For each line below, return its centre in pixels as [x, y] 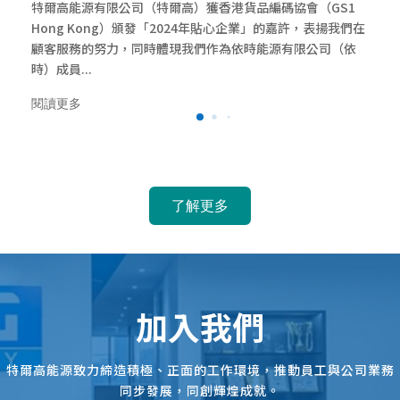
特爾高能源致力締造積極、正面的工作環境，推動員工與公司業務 [200, 370]
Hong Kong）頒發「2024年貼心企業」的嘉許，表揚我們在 [198, 28]
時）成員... [62, 69]
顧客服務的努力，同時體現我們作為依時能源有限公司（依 [194, 49]
